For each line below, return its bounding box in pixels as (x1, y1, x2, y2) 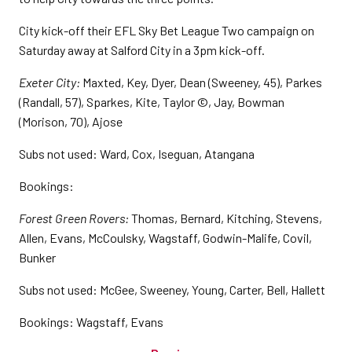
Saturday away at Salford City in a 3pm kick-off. (19, 42, 265, 57)
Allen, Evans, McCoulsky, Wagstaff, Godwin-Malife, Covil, (19, 230, 312, 245)
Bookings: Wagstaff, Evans (19, 314, 163, 329)
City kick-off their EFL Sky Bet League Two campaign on (19, 23, 314, 38)
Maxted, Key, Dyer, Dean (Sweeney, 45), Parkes (80, 75, 322, 90)
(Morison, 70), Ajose (19, 114, 123, 129)
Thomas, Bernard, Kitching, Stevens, (131, 211, 322, 225)
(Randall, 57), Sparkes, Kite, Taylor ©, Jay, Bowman (19, 94, 284, 109)
